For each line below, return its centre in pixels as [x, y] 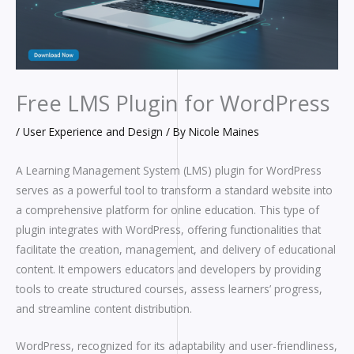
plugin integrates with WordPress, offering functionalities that [168, 230]
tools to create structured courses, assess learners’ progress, [169, 289]
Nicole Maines [224, 131]
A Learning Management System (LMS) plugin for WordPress [169, 171]
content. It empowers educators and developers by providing [168, 269]
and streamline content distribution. [104, 309]
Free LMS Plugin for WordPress [173, 103]
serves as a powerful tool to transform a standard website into [174, 190]
